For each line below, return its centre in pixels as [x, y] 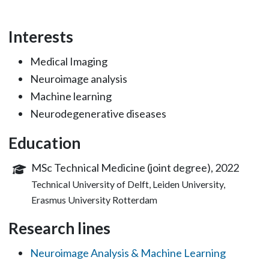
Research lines [59, 228]
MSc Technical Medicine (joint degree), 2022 [135, 168]
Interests [41, 37]
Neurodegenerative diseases [98, 113]
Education [44, 143]
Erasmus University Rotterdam [95, 200]
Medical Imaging [68, 61]
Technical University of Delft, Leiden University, [128, 184]
